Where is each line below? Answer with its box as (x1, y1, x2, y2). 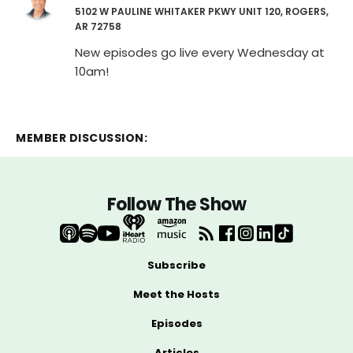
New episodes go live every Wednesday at (75, 43, 325, 61)
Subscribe (147, 257, 206, 273)
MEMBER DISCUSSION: (16, 129, 147, 146)
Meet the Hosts (133, 286, 220, 302)
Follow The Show (106, 192, 247, 217)
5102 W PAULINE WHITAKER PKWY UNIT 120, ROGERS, (75, 4, 329, 18)
